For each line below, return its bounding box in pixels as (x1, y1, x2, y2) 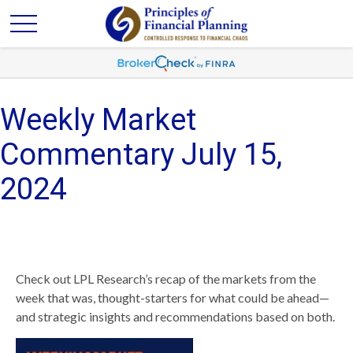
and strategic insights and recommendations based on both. (16, 309, 335, 324)
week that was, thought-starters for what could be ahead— (16, 290, 329, 305)
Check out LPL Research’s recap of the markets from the (16, 271, 316, 286)
